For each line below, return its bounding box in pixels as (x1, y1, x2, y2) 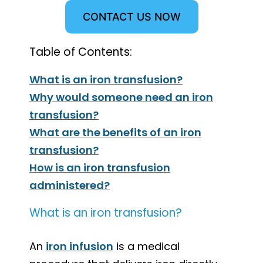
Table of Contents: (29, 43, 132, 60)
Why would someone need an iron (29, 89, 213, 104)
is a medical (113, 238, 180, 254)
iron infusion (46, 238, 113, 254)
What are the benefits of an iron (29, 124, 201, 140)
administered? (29, 177, 110, 193)
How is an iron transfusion (29, 160, 170, 175)
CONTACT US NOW (82, 10, 181, 23)
